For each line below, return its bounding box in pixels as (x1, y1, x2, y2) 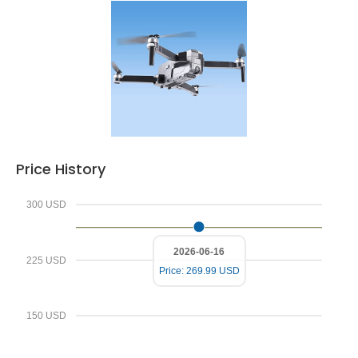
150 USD (26, 310, 66, 321)
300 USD (26, 199, 66, 210)
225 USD (26, 254, 66, 266)
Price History (16, 158, 105, 179)
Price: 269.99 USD (158, 265, 240, 276)
